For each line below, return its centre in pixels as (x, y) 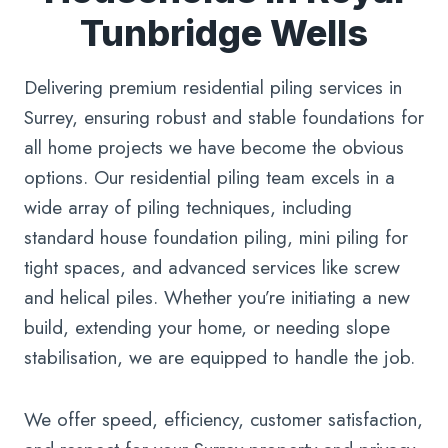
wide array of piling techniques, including (188, 208)
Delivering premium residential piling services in (213, 88)
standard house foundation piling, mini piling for (216, 238)
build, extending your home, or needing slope (207, 328)
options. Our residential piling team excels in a (209, 178)
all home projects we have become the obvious (214, 148)
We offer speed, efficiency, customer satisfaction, (223, 420)
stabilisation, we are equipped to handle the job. (219, 358)
